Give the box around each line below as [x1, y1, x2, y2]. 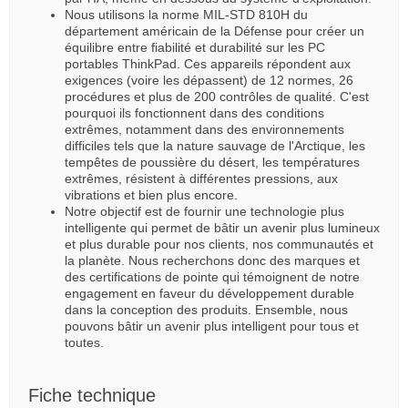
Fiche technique [28, 384, 156, 405]
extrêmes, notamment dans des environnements [65, 121, 344, 137]
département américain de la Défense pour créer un [65, 23, 364, 38]
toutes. [65, 334, 104, 350]
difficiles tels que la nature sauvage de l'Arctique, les [65, 138, 365, 153]
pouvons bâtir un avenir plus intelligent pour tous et [65, 318, 359, 333]
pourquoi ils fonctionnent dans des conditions [65, 105, 324, 120]
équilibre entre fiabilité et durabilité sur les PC [65, 39, 325, 55]
